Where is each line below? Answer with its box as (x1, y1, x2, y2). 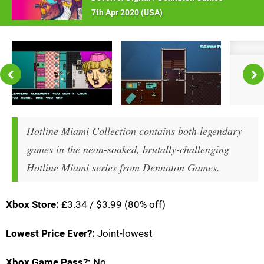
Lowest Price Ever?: (6, 227, 95, 240)
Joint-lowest (95, 227, 153, 240)
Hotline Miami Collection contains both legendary (27, 124, 242, 138)
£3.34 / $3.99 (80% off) (59, 199, 166, 211)
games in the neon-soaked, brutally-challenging (27, 142, 229, 157)
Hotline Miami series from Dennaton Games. (27, 160, 220, 175)
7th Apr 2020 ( (91, 8, 144, 18)
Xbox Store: (6, 199, 59, 211)
